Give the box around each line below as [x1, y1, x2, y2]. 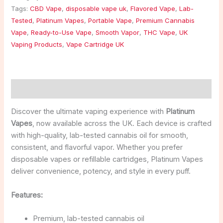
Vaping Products [11, 40, 63, 48]
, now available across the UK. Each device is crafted [32, 119, 212, 128]
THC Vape [143, 28, 176, 36]
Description [11, 84, 50, 94]
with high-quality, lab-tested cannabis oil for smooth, [11, 131, 189, 140]
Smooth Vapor [96, 28, 140, 36]
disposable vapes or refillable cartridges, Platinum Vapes [11, 155, 204, 164]
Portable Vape [88, 16, 132, 24]
